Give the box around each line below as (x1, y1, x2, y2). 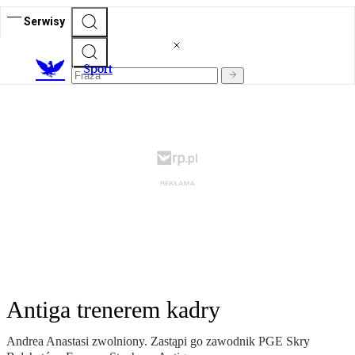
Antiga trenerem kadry (6, 296, 220, 323)
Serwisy (24, 14, 65, 28)
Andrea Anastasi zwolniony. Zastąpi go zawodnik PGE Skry (6, 334, 310, 349)
